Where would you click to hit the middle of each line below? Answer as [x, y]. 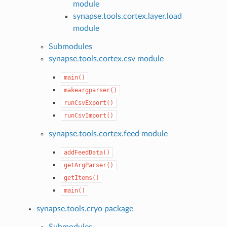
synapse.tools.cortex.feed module [108, 134]
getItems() [82, 178]
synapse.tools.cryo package [85, 209]
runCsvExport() [89, 103]
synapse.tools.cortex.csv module [106, 59]
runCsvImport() [89, 115]
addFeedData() [87, 152]
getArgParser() [89, 165]
